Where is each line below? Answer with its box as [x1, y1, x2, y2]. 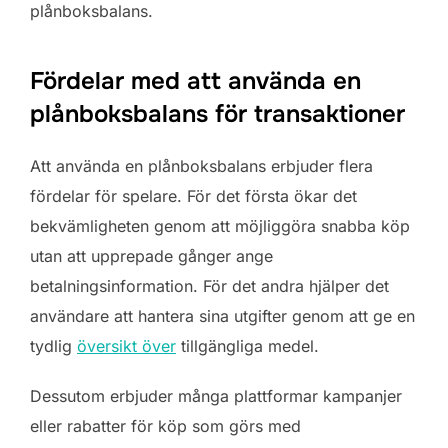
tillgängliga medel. [176, 335, 319, 356]
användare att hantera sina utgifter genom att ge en [30, 305, 415, 326]
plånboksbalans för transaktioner [30, 98, 405, 129]
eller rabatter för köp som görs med [30, 415, 301, 436]
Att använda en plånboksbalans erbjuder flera [30, 155, 373, 176]
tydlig [30, 335, 77, 356]
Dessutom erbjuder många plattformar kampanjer [30, 385, 402, 406]
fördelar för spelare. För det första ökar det [30, 185, 357, 206]
